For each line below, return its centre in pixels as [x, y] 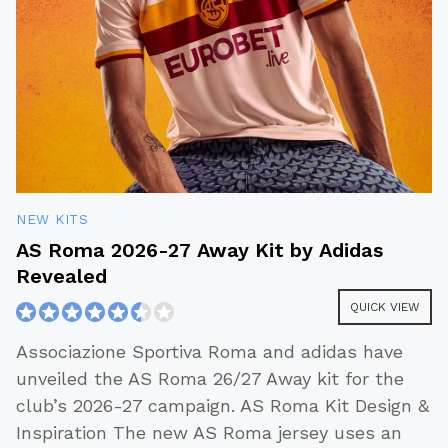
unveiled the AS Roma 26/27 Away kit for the [210, 379]
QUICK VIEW [385, 307]
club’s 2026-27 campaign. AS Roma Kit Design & [222, 406]
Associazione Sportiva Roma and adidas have [209, 352]
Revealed [61, 276]
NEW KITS [52, 219]
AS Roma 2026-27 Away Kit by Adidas [200, 250]
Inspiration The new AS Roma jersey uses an [209, 433]
